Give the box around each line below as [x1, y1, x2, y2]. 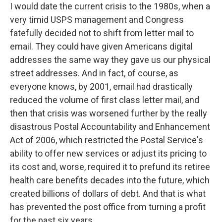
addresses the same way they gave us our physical [10, 55, 211, 65]
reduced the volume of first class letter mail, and [10, 95, 199, 106]
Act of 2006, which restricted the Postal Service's [10, 135, 203, 146]
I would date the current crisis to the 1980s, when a [10, 1, 210, 12]
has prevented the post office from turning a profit [10, 202, 206, 213]
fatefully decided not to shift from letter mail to [10, 28, 194, 39]
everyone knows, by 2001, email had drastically [10, 81, 193, 92]
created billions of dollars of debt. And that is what [10, 188, 206, 199]
